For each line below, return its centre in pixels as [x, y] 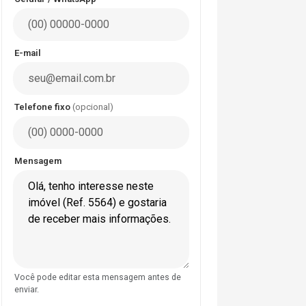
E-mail [28, 53]
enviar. [27, 289]
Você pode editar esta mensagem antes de [98, 277]
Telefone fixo [43, 107]
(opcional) [93, 107]
